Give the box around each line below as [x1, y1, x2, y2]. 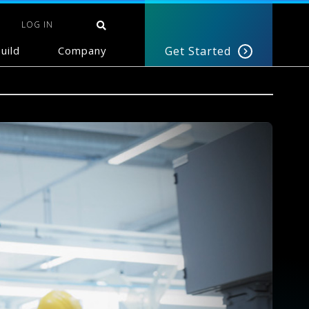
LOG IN [21, 19, 53, 30]
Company [58, 43, 107, 57]
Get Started [165, 43, 231, 59]
